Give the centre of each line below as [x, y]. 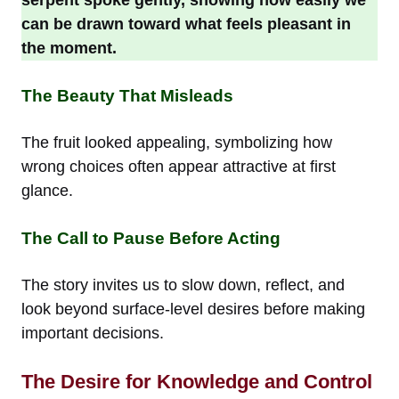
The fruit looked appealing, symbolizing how [177, 142]
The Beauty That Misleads [127, 95]
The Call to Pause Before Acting [151, 238]
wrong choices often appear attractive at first [179, 166]
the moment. [69, 48]
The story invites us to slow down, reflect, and [183, 285]
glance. [47, 190]
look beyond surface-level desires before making [193, 309]
